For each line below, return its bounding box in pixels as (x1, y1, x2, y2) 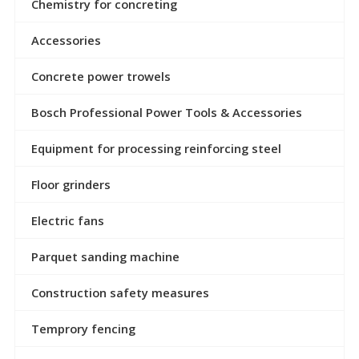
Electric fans (30, 212, 104, 228)
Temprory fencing (30, 320, 135, 337)
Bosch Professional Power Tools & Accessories (30, 103, 302, 120)
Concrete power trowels (30, 67, 171, 84)
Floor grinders (30, 175, 111, 192)
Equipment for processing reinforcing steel (30, 139, 281, 156)
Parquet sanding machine (30, 248, 179, 264)
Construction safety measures (30, 284, 209, 301)
